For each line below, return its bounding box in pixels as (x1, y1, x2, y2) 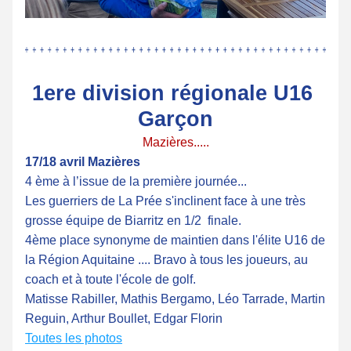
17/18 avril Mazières (25, 155, 140, 168)
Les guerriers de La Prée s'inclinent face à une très (25, 194, 306, 208)
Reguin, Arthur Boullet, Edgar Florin (25, 312, 223, 325)
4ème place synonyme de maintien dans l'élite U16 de (25, 233, 325, 247)
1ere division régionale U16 (32, 81, 313, 105)
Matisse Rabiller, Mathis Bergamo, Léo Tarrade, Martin (25, 292, 325, 306)
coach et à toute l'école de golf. (25, 273, 196, 286)
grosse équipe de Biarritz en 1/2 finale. (25, 214, 241, 227)
